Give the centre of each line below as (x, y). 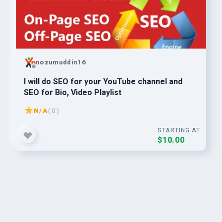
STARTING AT (179, 130)
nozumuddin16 (61, 62)
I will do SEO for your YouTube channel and (103, 82)
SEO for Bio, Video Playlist (73, 93)
